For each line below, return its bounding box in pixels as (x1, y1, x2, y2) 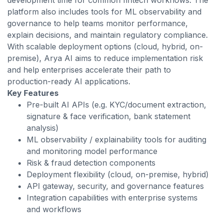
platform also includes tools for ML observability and (7, 7, 201, 16)
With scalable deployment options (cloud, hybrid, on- (7, 42, 203, 51)
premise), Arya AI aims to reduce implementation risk (7, 53, 203, 63)
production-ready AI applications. (7, 77, 130, 86)
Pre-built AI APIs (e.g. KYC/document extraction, (27, 100, 206, 109)
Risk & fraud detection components (27, 158, 155, 168)
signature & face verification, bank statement (27, 111, 190, 121)
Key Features (7, 88, 59, 98)
